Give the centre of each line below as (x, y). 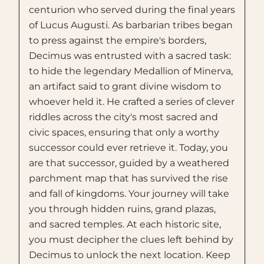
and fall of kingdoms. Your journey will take (129, 194)
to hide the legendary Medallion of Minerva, (131, 71)
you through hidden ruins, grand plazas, (122, 209)
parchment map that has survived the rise (128, 178)
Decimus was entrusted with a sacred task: (130, 56)
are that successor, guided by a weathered (129, 163)
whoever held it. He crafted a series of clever (132, 102)
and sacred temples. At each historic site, (125, 224)
